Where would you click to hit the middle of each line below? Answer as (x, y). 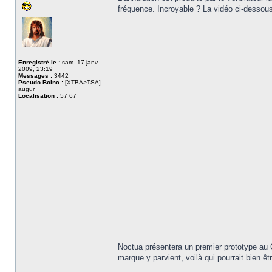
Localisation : (38, 96)
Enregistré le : (39, 62)
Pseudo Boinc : (41, 82)
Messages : (35, 76)
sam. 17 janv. (80, 62)
